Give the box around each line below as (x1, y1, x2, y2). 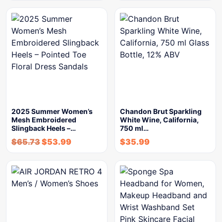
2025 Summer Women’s (11, 107, 93, 115)
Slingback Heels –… (11, 124, 76, 132)
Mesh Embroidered (11, 115, 76, 124)
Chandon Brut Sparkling (120, 107, 202, 115)
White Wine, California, (120, 115, 199, 124)
